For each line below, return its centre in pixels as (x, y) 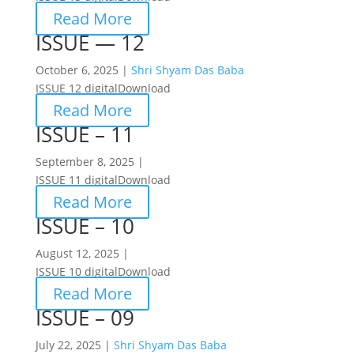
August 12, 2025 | (82, 253)
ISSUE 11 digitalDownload (103, 180)
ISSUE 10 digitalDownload (103, 271)
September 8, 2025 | (89, 162)
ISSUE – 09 (85, 318)
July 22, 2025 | (74, 345)
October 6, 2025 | (83, 70)
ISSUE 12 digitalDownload (103, 88)
